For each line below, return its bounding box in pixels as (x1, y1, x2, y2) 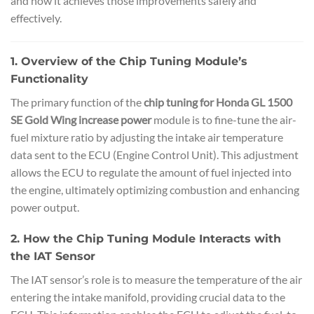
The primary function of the (11, 95, 144, 109)
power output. (11, 200, 79, 214)
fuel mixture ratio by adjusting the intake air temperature (11, 130, 283, 144)
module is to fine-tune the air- (151, 112, 296, 126)
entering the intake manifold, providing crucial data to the (11, 290, 285, 304)
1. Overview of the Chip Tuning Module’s (11, 54, 247, 68)
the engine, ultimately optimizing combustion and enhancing (11, 182, 299, 196)
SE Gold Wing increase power (11, 112, 151, 126)
